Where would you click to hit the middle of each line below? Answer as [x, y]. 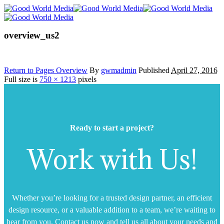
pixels [86, 79]
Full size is [22, 79]
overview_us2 [32, 35]
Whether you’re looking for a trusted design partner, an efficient [112, 197]
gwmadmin [119, 70]
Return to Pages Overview [46, 70]
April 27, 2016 [194, 70]
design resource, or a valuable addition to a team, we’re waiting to [112, 209]
